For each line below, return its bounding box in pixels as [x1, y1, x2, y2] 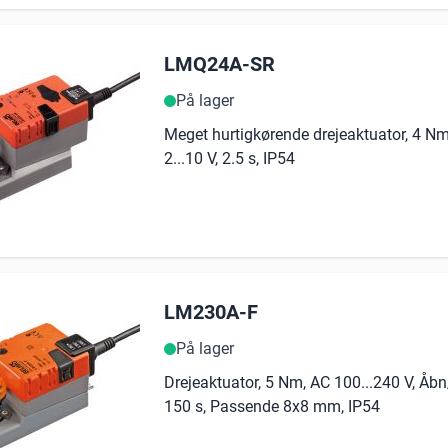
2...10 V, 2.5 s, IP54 [164, 149, 295, 169]
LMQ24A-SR [164, 52, 275, 77]
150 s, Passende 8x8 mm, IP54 [164, 397, 380, 417]
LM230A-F [164, 300, 258, 325]
